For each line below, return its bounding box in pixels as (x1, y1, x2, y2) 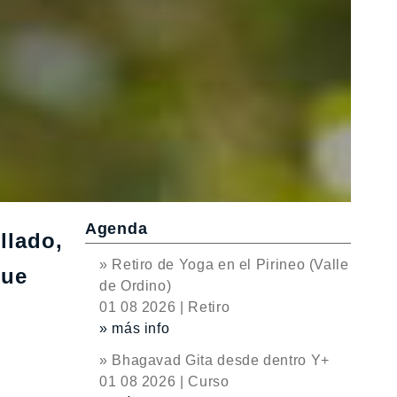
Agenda (85, 220, 148, 237)
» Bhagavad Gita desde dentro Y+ (99, 353, 330, 368)
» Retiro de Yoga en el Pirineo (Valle (99, 257, 349, 272)
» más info (99, 321, 170, 336)
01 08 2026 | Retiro (99, 300, 230, 315)
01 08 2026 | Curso (99, 374, 230, 389)
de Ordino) (99, 278, 172, 293)
